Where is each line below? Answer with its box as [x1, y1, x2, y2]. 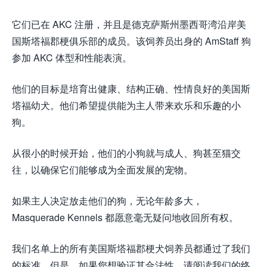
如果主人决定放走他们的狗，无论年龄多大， [12, 194, 203, 208]
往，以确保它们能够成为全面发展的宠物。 [12, 163, 193, 177]
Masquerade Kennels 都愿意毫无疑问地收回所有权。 [12, 210, 238, 225]
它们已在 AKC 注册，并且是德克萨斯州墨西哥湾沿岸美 [12, 17, 246, 32]
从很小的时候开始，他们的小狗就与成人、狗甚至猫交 [12, 146, 241, 160]
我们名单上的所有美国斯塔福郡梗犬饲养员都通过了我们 [12, 241, 250, 256]
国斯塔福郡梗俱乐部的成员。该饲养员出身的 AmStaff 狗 [12, 34, 251, 48]
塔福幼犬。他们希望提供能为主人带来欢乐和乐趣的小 [12, 98, 241, 113]
